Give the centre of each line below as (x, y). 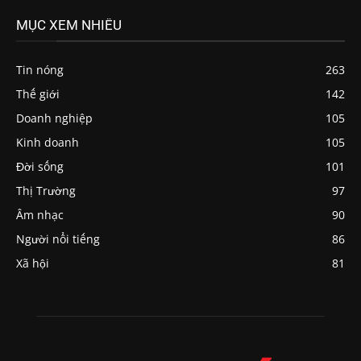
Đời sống (40, 166)
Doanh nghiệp (54, 118)
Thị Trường (46, 191)
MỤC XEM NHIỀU (69, 25)
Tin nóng (40, 70)
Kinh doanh (48, 142)
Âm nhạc (40, 215)
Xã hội (33, 263)
